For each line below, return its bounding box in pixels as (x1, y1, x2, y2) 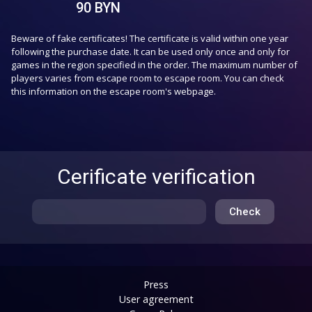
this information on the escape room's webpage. (11, 85, 216, 97)
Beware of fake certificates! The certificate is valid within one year (11, 32, 288, 45)
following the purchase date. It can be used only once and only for (11, 45, 290, 58)
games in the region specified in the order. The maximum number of (11, 58, 297, 71)
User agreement (118, 292, 194, 306)
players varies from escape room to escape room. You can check (11, 72, 284, 84)
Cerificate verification (56, 164, 256, 189)
